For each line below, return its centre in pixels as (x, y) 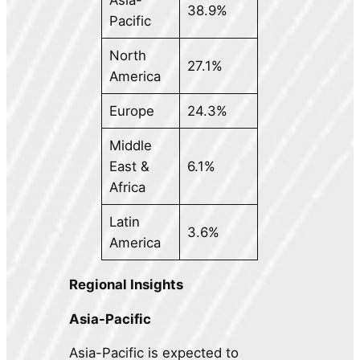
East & (129, 166)
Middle (130, 145)
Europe (131, 110)
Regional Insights (127, 284)
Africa (127, 187)
